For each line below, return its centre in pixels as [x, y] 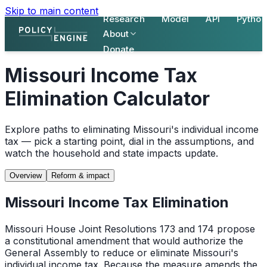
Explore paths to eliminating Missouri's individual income [132, 129]
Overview [26, 175]
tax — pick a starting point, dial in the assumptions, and [129, 141]
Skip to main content [52, 11]
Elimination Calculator [107, 99]
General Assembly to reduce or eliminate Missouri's [122, 252]
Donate [119, 49]
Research [124, 19]
